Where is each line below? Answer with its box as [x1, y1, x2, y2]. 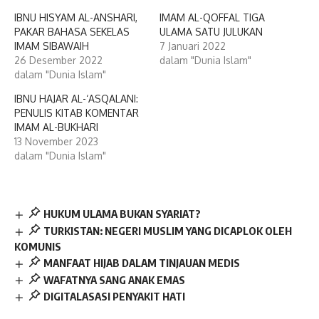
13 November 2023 [14, 135, 98, 147]
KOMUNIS [14, 239, 61, 253]
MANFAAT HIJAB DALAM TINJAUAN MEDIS [43, 256, 240, 269]
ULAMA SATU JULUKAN [159, 25, 263, 38]
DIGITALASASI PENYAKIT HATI [43, 290, 185, 303]
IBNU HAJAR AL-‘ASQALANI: [14, 92, 138, 105]
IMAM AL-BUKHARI [14, 120, 98, 133]
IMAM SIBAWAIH [14, 39, 89, 52]
